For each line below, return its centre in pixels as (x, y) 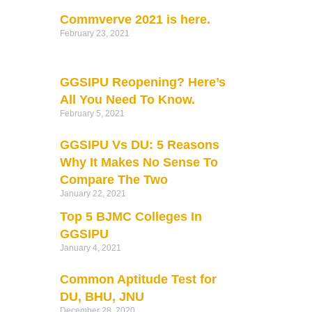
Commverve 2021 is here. (135, 19)
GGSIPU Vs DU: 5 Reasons (139, 145)
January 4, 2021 (90, 248)
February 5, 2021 (92, 113)
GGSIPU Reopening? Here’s (142, 82)
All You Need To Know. (127, 99)
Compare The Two (114, 179)
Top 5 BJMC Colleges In (131, 216)
